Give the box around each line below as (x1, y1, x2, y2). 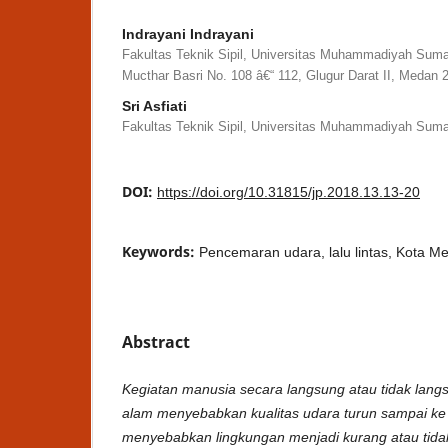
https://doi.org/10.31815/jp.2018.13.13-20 (157, 184, 420, 201)
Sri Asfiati (122, 98, 187, 115)
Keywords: (122, 242, 199, 262)
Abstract (122, 331, 190, 354)
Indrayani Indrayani (122, 26, 254, 43)
